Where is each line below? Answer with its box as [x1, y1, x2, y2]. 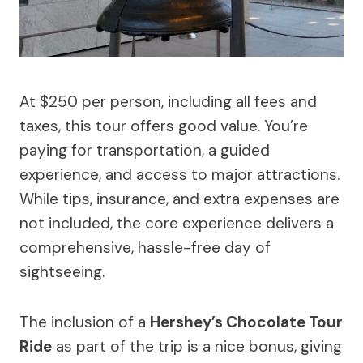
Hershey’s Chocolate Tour [150, 312, 343, 333]
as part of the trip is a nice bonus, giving [52, 336, 342, 357]
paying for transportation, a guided [19, 140, 270, 161]
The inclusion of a [19, 312, 150, 333]
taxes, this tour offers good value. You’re [19, 116, 308, 137]
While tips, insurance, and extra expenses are [19, 189, 340, 210]
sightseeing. [19, 262, 105, 283]
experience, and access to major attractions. [19, 164, 340, 186]
